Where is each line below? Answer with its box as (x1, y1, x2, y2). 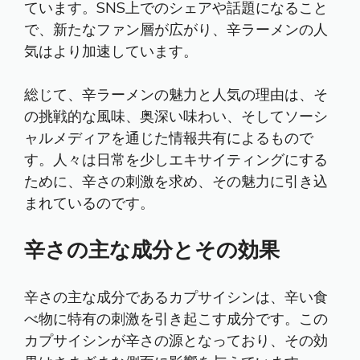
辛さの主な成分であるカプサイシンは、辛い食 (24, 288, 328, 307)
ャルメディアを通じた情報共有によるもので (24, 129, 313, 148)
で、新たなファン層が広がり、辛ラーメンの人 (24, 20, 328, 39)
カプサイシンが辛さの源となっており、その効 (24, 331, 328, 350)
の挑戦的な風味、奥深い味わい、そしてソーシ (24, 107, 328, 126)
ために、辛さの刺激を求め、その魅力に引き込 (24, 172, 328, 191)
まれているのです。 (24, 194, 154, 213)
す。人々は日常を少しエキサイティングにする (24, 150, 328, 170)
